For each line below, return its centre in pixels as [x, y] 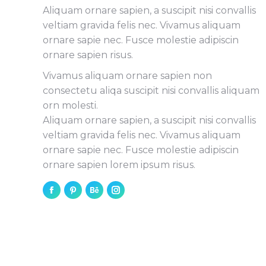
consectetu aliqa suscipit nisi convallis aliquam [151, 90]
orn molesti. [70, 105]
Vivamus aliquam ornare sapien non [127, 75]
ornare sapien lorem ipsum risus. [119, 164]
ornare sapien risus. [88, 55]
